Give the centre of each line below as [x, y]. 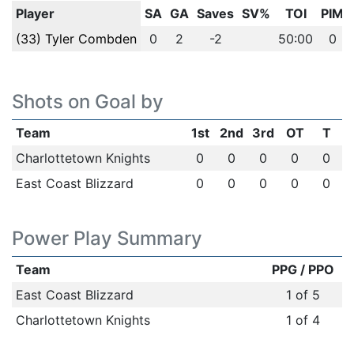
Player [35, 13]
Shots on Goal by [88, 102]
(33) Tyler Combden [76, 39]
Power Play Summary [107, 238]
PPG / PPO [303, 269]
